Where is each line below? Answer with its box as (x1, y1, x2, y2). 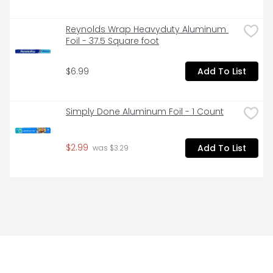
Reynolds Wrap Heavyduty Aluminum (66, 23, 226, 36)
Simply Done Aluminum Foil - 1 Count (66, 105, 224, 118)
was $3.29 (91, 143, 129, 154)
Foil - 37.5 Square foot (66, 35, 159, 48)
